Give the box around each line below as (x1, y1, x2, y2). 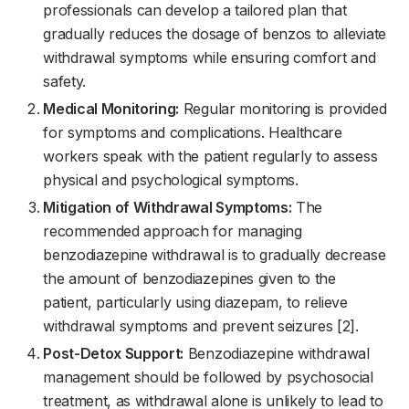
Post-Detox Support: (43, 344, 184, 362)
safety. (43, 72, 86, 90)
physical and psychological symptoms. (43, 171, 299, 189)
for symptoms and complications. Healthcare (43, 123, 342, 142)
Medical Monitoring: (43, 100, 180, 118)
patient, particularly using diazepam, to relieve (43, 293, 348, 311)
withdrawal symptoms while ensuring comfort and (43, 48, 376, 67)
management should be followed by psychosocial (43, 368, 373, 386)
